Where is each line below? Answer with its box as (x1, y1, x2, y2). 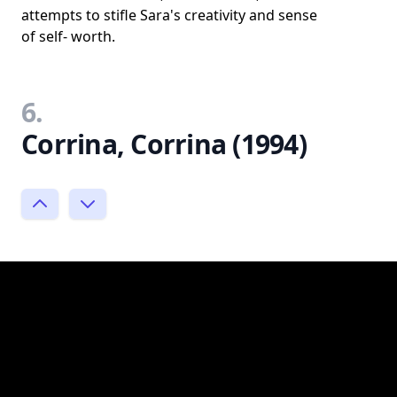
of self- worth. (21, 27, 115, 46)
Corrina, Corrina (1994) (21, 126, 307, 162)
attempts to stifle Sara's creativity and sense (21, 5, 317, 25)
